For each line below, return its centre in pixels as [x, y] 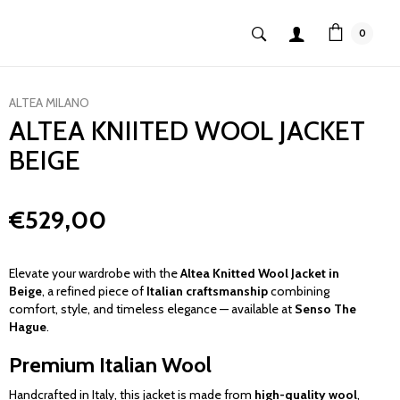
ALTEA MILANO [49, 103]
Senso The [325, 309]
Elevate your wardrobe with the [95, 273]
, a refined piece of [94, 291]
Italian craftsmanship [207, 291]
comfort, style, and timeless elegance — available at [152, 309]
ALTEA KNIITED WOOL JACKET [187, 131]
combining [299, 291]
